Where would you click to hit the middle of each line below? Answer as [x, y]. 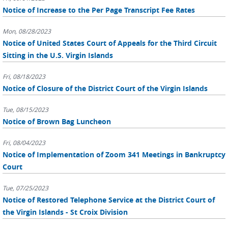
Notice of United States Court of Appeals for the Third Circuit [110, 43]
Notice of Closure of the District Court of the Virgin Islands [105, 88]
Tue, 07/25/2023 [25, 188]
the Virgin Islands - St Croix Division [65, 212]
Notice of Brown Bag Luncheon [57, 121]
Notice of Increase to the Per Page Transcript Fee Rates [99, 10]
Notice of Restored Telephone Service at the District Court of [109, 200]
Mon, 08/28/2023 [27, 31]
